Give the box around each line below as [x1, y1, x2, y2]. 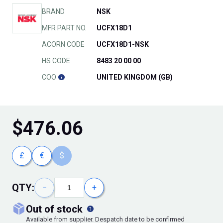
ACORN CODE [42, 40, 85, 49]
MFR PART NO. [42, 24, 87, 32]
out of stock [33, 203, 85, 216]
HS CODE [42, 57, 70, 65]
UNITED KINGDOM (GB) [97, 73, 173, 82]
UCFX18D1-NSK [97, 40, 149, 49]
